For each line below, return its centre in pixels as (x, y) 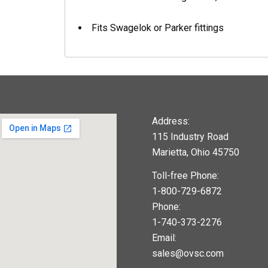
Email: (165, 238)
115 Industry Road (191, 136)
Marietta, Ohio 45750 (196, 152)
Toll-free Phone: (186, 176)
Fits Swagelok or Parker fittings (158, 28)
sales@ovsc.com (188, 254)
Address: (171, 121)
